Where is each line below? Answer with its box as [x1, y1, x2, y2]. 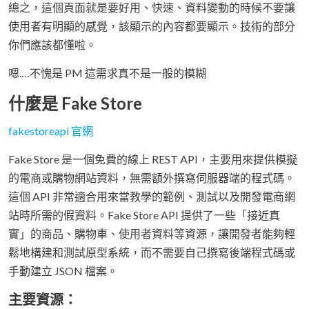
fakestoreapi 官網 [8, 124, 93, 138]
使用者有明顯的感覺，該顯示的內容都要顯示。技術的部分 [8, 19, 295, 33]
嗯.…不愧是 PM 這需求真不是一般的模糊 [8, 66, 206, 80]
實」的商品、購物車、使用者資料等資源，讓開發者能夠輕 [8, 227, 295, 241]
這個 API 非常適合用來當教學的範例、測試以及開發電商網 [8, 190, 295, 203]
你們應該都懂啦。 [8, 38, 97, 52]
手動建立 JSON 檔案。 [8, 264, 118, 278]
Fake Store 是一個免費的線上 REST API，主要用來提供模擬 [8, 152, 297, 166]
